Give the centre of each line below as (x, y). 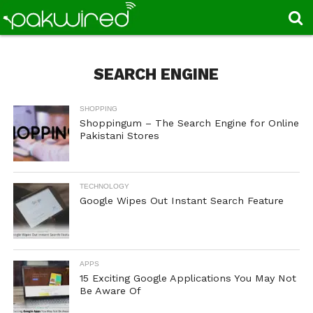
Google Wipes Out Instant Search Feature (181, 201)
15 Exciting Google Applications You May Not (188, 278)
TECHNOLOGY (104, 186)
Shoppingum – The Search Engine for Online (189, 123)
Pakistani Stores (119, 136)
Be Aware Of (110, 291)
